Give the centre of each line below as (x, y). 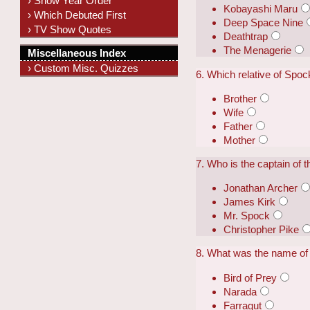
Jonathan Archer (261, 188)
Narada (240, 291)
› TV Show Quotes (70, 29)
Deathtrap (246, 37)
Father (238, 126)
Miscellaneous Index (77, 53)
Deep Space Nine (264, 23)
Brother (240, 98)
